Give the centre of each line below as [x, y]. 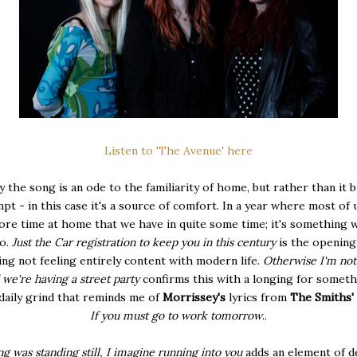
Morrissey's [196, 297]
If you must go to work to [155, 315]
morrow [241, 315]
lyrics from [258, 297]
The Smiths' [320, 297]
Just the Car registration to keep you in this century [145, 242]
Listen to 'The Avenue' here [178, 150]
